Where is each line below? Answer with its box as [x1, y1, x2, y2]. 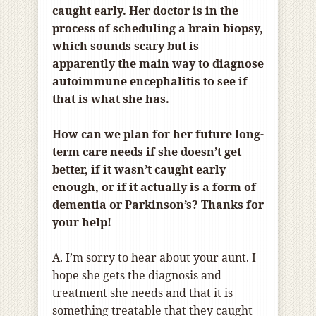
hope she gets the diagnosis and [52, 267, 221, 284]
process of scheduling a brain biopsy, [52, 20, 263, 37]
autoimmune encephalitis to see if [52, 73, 248, 90]
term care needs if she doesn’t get [52, 144, 241, 160]
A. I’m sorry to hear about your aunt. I [52, 250, 256, 266]
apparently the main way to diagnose [52, 56, 264, 72]
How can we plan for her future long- [52, 126, 264, 142]
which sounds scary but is [52, 38, 199, 54]
